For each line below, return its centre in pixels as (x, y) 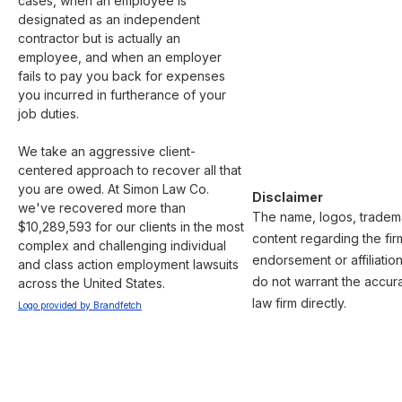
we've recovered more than (104, 208)
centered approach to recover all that (131, 170)
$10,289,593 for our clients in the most (133, 227)
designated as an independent (111, 19)
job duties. (48, 114)
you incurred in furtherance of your (124, 95)
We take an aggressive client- (107, 151)
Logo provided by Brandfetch (80, 305)
